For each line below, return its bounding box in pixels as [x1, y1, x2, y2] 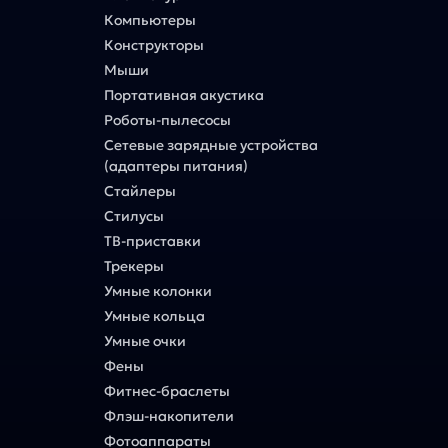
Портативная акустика [104, 85, 265, 104]
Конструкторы [104, 35, 205, 54]
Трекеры [104, 256, 165, 275]
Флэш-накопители [104, 406, 235, 425]
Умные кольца [104, 306, 206, 325]
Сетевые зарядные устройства [104, 135, 319, 154]
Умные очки [104, 331, 187, 350]
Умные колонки [104, 281, 213, 300]
